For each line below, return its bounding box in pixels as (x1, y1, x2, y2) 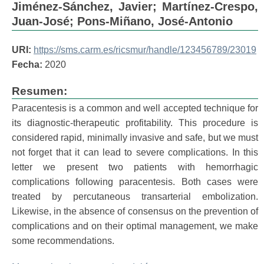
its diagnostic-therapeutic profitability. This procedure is (12, 118, 258, 128)
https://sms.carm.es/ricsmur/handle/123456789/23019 (34, 45, 256, 55)
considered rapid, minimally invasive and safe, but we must (12, 133, 258, 143)
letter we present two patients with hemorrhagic (12, 162, 258, 172)
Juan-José (12, 15, 70, 28)
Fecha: (12, 60, 42, 70)
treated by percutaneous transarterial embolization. (12, 192, 258, 202)
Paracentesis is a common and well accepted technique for (12, 103, 258, 113)
